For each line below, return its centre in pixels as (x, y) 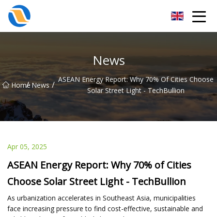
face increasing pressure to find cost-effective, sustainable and (105, 208)
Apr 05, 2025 (27, 146)
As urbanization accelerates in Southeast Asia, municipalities (101, 198)
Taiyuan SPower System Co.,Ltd (79, 16)
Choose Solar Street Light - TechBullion (97, 181)
